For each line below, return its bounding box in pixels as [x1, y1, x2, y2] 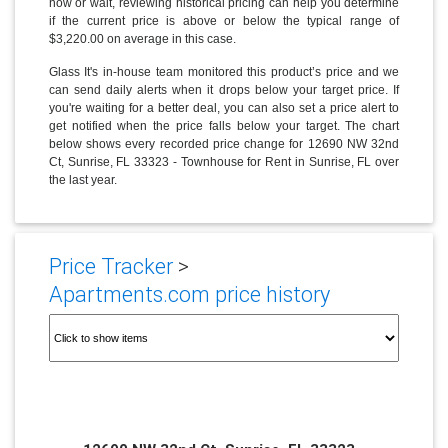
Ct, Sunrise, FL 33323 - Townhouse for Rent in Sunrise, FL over [48, 154, 400, 169]
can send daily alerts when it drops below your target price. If [48, 82, 400, 97]
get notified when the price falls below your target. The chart [48, 118, 400, 133]
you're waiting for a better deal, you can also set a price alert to [48, 100, 400, 115]
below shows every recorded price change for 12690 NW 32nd [48, 136, 400, 151]
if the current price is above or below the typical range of [48, 13, 400, 28]
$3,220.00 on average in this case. [48, 31, 236, 46]
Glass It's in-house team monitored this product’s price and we [48, 64, 400, 79]
